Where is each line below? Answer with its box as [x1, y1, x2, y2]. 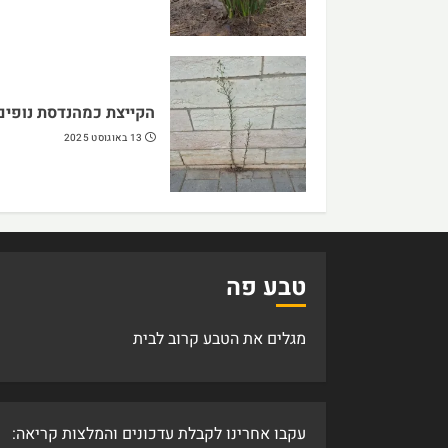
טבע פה [226, 270, 306, 305]
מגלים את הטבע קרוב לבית [133, 327, 306, 351]
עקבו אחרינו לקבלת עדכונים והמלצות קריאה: [12, 422, 306, 446]
